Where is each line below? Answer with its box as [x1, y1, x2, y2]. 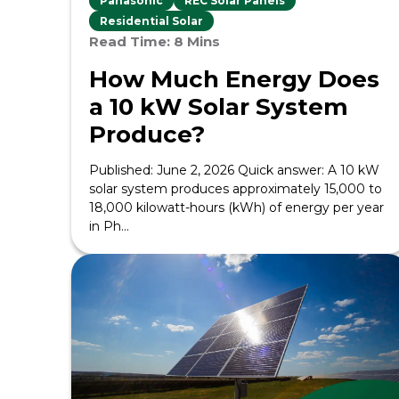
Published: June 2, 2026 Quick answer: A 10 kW [89, 162, 379, 178]
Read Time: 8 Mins [89, 33, 220, 50]
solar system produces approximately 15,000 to [89, 181, 382, 197]
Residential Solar [100, 14, 203, 28]
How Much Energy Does [89, 65, 379, 94]
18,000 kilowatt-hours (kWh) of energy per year [89, 199, 384, 216]
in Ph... [89, 218, 129, 234]
